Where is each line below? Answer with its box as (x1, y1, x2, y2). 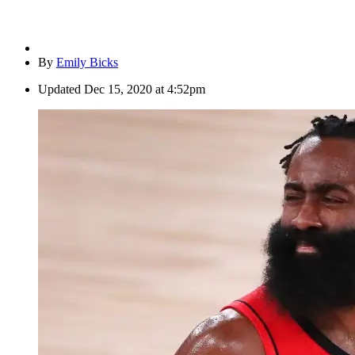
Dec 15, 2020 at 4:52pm (84, 82, 205, 97)
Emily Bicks (56, 55, 118, 70)
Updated (38, 82, 81, 97)
